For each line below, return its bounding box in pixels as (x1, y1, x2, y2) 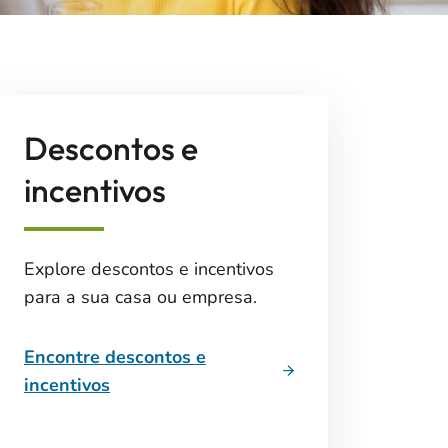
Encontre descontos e (24, 345, 206, 369)
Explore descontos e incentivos (24, 257, 274, 281)
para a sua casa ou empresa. (24, 285, 257, 309)
